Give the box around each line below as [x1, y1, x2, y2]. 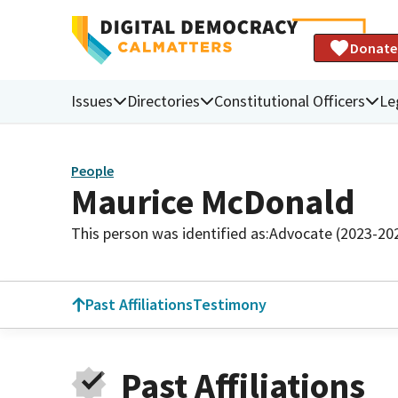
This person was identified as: [71, 222, 269, 243]
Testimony [193, 294, 267, 314]
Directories [127, 90, 200, 111]
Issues [71, 90, 113, 111]
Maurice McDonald [71, 179, 355, 224]
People [71, 162, 114, 180]
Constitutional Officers [214, 90, 365, 111]
